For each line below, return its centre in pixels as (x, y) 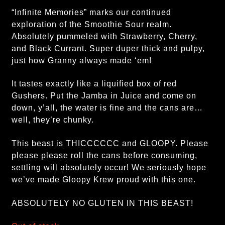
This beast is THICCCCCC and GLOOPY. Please (110, 143)
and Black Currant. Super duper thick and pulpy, (108, 48)
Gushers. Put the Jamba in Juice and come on (104, 96)
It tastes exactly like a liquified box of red (94, 84)
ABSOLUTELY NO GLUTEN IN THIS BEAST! (103, 203)
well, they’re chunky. (52, 120)
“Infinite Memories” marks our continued (91, 12)
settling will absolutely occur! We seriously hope (109, 167)
